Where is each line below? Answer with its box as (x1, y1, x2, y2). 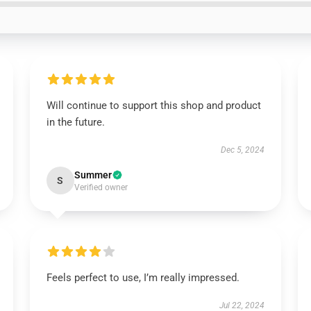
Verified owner (74, 183, 128, 192)
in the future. (46, 116, 105, 128)
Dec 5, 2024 (221, 145, 265, 155)
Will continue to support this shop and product (46, 99, 261, 112)
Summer (74, 169, 112, 180)
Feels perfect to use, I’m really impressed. (46, 271, 239, 284)
